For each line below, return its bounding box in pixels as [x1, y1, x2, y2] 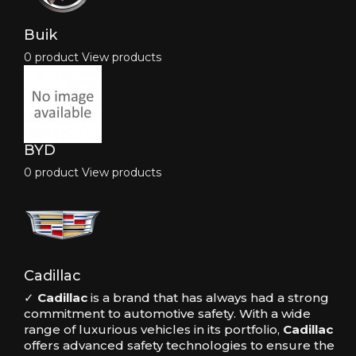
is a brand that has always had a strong [87, 290, 329, 306]
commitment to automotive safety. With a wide [24, 306, 311, 322]
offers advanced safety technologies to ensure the [24, 338, 335, 354]
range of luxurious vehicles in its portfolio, [24, 322, 283, 338]
